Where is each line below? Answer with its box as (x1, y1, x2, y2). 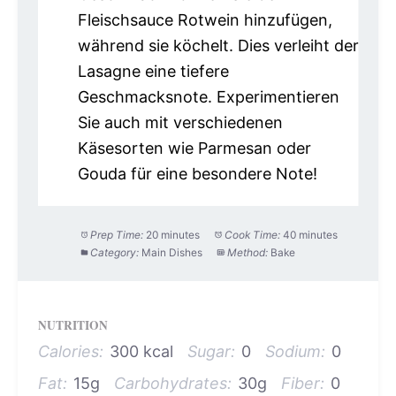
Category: (90, 245, 140, 259)
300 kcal (109, 342, 173, 362)
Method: (227, 245, 269, 259)
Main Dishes (141, 245, 203, 259)
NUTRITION (37, 316, 108, 335)
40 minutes (283, 227, 339, 241)
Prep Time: (90, 227, 144, 241)
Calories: (37, 342, 103, 362)
